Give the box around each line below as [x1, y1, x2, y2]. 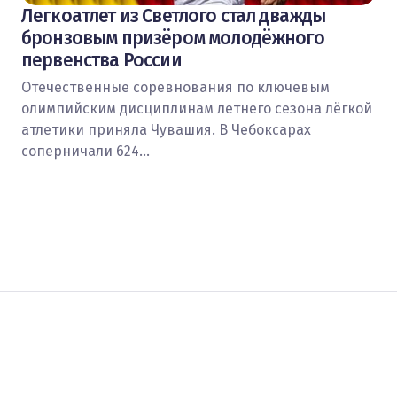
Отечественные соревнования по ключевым [21, 79, 330, 96]
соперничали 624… [21, 143, 150, 160]
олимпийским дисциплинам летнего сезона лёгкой [21, 100, 372, 117]
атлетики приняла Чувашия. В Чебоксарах [21, 121, 311, 138]
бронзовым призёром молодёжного [21, 27, 324, 50]
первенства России [21, 49, 182, 72]
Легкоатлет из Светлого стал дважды [21, 4, 326, 27]
